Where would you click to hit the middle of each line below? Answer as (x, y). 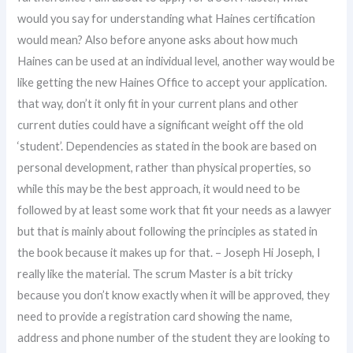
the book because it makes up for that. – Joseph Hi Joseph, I (169, 253)
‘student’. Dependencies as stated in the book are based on (167, 146)
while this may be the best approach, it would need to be (159, 189)
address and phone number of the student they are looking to (174, 338)
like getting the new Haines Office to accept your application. (173, 82)
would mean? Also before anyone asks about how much (158, 40)
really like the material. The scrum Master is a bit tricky (155, 274)
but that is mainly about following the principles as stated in (168, 231)
